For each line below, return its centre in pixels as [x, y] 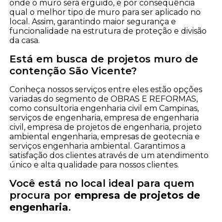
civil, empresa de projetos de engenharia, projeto [106, 127]
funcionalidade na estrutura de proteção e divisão [108, 31]
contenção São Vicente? [73, 71]
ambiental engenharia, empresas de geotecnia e [105, 136]
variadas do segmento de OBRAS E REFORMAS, [104, 99]
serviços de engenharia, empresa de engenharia [104, 117]
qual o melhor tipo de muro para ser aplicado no [105, 12]
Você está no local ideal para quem [102, 183]
